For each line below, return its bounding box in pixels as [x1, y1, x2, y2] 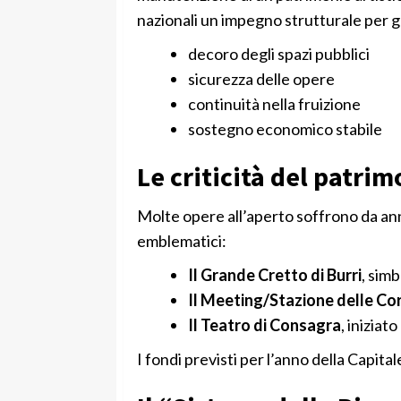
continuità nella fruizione [187, 93, 361, 114]
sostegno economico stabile [187, 118, 382, 139]
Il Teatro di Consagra [187, 314, 341, 335]
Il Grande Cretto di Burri [187, 264, 362, 285]
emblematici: [136, 230, 226, 251]
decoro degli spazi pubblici [187, 43, 370, 64]
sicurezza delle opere [187, 68, 335, 89]
